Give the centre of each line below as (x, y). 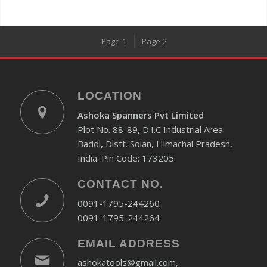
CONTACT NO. (120, 184)
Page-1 (114, 41)
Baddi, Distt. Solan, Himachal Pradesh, (155, 143)
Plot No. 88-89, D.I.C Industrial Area (150, 129)
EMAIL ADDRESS (128, 243)
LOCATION (109, 96)
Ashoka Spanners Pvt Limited (140, 115)
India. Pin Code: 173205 (125, 158)
